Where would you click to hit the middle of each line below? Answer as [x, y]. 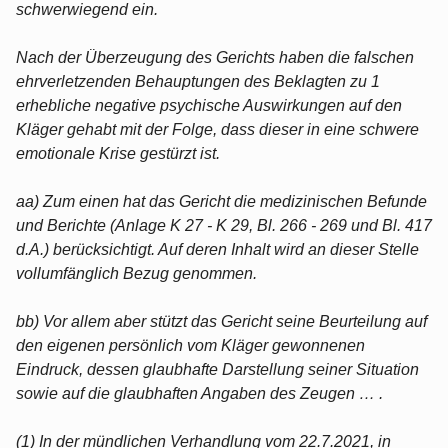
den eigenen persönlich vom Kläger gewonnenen [190, 345]
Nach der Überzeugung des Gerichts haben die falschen [215, 57]
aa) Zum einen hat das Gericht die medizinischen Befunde [221, 201]
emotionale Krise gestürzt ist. [118, 153]
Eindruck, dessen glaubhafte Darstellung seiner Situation [217, 369]
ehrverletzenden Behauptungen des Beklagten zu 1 [198, 81]
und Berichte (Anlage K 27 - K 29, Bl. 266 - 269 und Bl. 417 [224, 225]
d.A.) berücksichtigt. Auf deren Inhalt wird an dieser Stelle [217, 249]
